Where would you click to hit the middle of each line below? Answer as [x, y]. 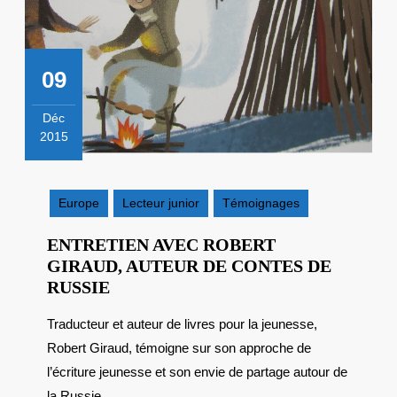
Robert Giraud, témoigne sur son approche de [179, 348]
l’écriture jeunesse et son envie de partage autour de [197, 372]
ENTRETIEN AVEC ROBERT [161, 245]
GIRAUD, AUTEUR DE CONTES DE [189, 266]
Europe [79, 203]
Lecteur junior [161, 203]
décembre [81, 173]
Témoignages [261, 203]
